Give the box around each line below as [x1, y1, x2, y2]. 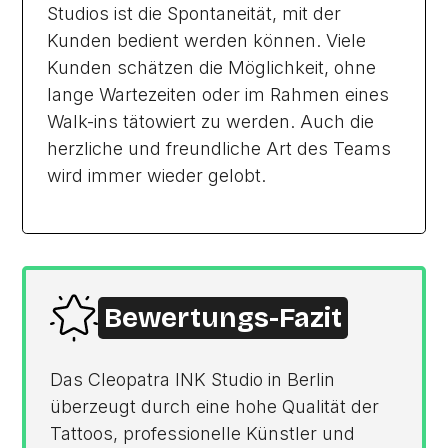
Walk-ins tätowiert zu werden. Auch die [47, 111, 375, 133]
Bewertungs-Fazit [104, 302, 343, 335]
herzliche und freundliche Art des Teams [47, 138, 392, 160]
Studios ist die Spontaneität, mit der [47, 3, 342, 25]
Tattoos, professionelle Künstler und [50, 423, 356, 445]
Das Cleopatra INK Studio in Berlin [50, 369, 336, 391]
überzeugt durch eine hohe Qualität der [50, 396, 380, 418]
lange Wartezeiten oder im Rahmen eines [47, 84, 390, 106]
